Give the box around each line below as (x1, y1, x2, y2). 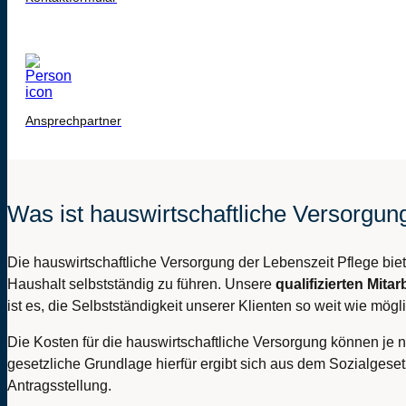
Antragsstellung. (7, 378, 111, 394)
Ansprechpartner (25, 113, 121, 129)
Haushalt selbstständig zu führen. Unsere (7, 276, 275, 293)
